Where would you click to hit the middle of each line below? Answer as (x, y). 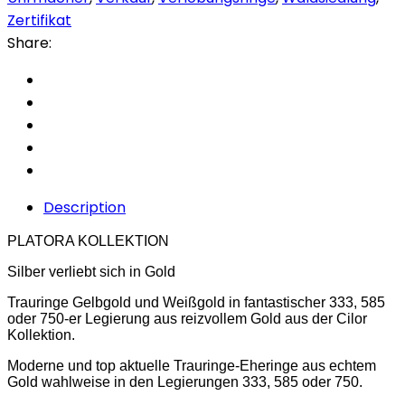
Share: (29, 42)
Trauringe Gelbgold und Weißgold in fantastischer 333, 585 (196, 302)
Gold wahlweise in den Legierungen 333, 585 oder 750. (185, 381)
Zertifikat (39, 20)
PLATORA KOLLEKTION (88, 240)
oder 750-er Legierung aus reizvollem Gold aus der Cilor (187, 318)
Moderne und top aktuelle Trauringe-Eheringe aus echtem (192, 365)
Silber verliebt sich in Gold (91, 271)
